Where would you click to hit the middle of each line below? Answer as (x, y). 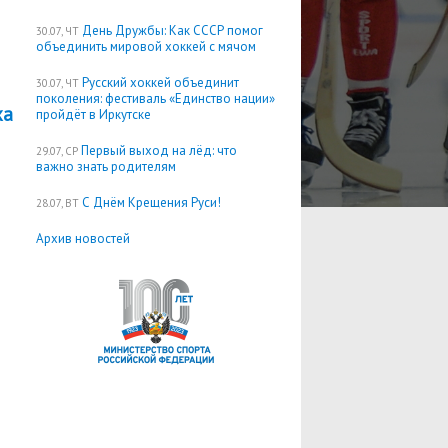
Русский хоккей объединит (160, 82)
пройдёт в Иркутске (93, 114)
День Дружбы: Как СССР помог (172, 30)
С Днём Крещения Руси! (151, 202)
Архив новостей (83, 238)
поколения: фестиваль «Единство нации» (155, 98)
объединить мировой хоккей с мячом (146, 46)
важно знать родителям (106, 166)
